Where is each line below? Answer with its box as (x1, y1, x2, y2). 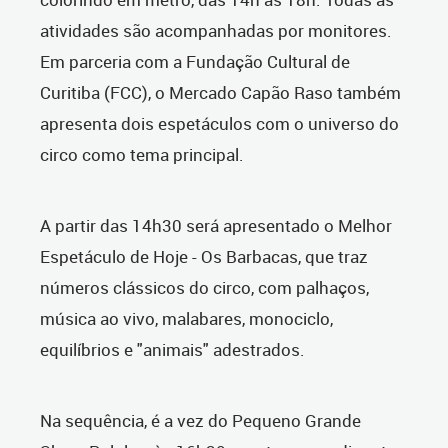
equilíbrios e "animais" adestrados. (40, 338, 305, 362)
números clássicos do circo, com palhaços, (40, 276, 369, 300)
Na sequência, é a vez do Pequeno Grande (40, 409, 361, 433)
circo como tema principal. (40, 143, 244, 167)
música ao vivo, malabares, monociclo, (40, 307, 333, 331)
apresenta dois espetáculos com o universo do (40, 112, 399, 136)
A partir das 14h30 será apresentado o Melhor (40, 214, 392, 238)
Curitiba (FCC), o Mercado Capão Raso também (40, 81, 401, 105)
